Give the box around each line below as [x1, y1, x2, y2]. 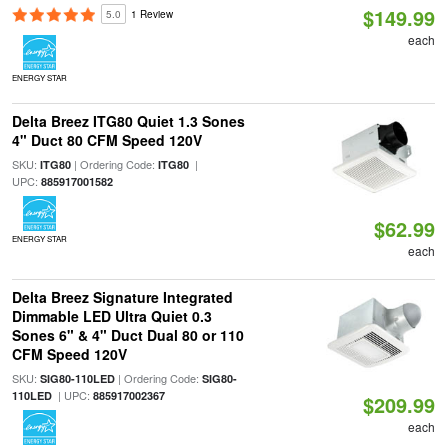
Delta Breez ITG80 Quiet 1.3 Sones [11, 111, 245, 131]
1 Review [130, 7, 173, 21]
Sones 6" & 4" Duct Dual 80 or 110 [11, 325, 244, 345]
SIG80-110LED [39, 371, 115, 386]
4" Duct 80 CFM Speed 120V [11, 130, 202, 150]
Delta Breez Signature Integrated [11, 287, 233, 307]
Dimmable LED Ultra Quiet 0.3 [11, 306, 212, 326]
